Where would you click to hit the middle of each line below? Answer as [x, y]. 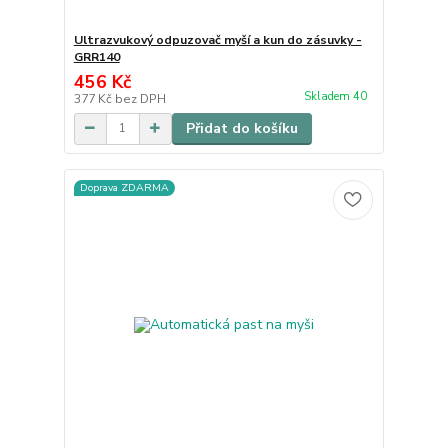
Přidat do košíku [241, 128]
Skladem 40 [336, 96]
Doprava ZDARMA [124, 188]
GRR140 [96, 56]
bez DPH [140, 98]
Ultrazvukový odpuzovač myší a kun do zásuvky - [217, 39]
